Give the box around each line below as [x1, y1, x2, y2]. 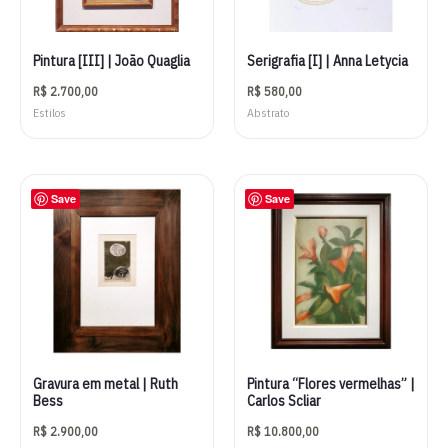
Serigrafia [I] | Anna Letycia [247, 52, 408, 71]
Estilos [33, 105, 66, 121]
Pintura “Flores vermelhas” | [247, 375, 415, 394]
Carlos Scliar [247, 392, 321, 411]
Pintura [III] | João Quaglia [33, 52, 190, 71]
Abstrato [247, 105, 289, 121]
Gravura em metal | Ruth [33, 375, 178, 394]
